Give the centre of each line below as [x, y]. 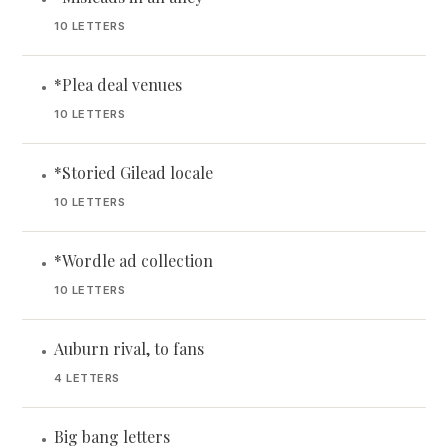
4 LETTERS [87, 378]
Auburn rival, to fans [129, 348]
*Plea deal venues [118, 84]
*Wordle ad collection [133, 260]
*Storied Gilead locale [133, 172]
